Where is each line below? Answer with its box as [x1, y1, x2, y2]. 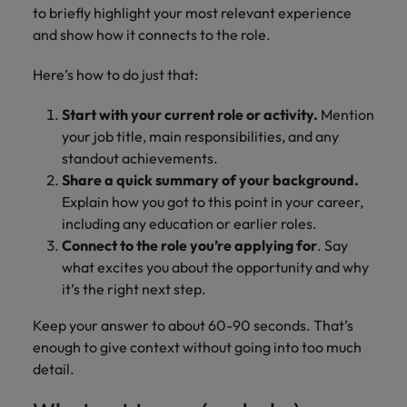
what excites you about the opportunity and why [62, 258, 369, 276]
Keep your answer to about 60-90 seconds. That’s [33, 316, 353, 334]
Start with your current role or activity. [62, 105, 318, 124]
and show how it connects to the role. [33, 25, 276, 44]
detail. [33, 360, 77, 378]
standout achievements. [62, 149, 221, 167]
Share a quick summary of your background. [62, 171, 359, 189]
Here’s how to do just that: [33, 65, 201, 84]
